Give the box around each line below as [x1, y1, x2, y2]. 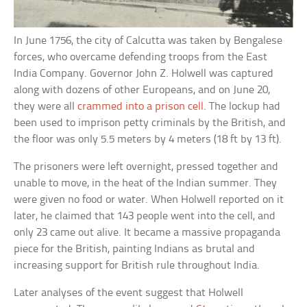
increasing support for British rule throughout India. [14, 259, 260, 271]
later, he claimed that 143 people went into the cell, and [14, 210, 276, 222]
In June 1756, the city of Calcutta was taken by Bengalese [14, 34, 283, 47]
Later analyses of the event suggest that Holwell [14, 286, 244, 299]
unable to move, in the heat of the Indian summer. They [14, 177, 278, 189]
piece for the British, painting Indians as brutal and [14, 243, 256, 255]
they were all [14, 100, 78, 112]
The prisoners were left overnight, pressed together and [14, 160, 279, 173]
